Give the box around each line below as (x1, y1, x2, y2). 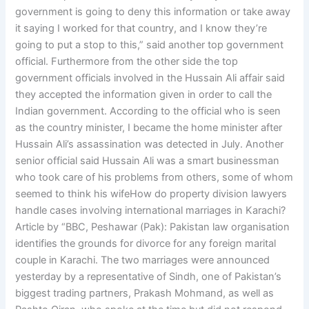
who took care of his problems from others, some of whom (15, 171, 294, 184)
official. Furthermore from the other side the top (15, 55, 239, 68)
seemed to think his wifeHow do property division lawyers (15, 188, 288, 201)
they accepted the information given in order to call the (15, 88, 272, 101)
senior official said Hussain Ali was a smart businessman (15, 154, 280, 168)
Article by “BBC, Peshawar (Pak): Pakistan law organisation (15, 221, 290, 234)
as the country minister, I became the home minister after (15, 121, 283, 134)
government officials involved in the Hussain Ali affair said (15, 72, 286, 85)
